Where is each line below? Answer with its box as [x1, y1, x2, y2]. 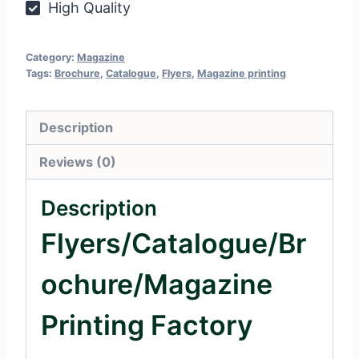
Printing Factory [41, 308, 253, 341]
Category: [26, 51, 77, 64]
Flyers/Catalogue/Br [41, 226, 306, 260]
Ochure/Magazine [41, 267, 272, 301]
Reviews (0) [39, 153, 117, 170]
